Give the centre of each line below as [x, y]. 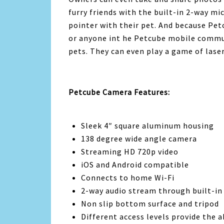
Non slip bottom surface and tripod [150, 203]
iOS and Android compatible [135, 164]
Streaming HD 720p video [130, 151]
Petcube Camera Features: [119, 92]
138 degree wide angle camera [139, 138]
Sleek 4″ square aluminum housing [147, 125]
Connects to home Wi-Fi [128, 177]
